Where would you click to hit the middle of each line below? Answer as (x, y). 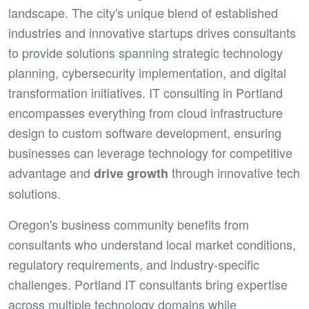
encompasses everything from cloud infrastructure (146, 112)
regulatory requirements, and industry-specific (134, 264)
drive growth (131, 173)
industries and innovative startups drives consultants (152, 32)
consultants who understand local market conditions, (152, 244)
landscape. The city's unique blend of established (143, 12)
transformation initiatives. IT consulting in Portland (146, 92)
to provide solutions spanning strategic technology (146, 52)
